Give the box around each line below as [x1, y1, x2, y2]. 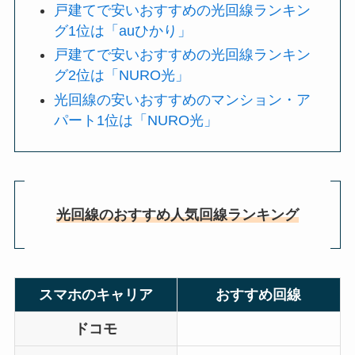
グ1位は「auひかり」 [54, 22, 193, 39]
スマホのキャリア [38, 286, 153, 303]
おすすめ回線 [216, 286, 302, 303]
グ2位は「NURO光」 [54, 67, 190, 84]
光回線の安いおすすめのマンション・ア [54, 91, 311, 108]
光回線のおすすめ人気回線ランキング [56, 207, 299, 223]
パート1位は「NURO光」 [54, 112, 219, 128]
